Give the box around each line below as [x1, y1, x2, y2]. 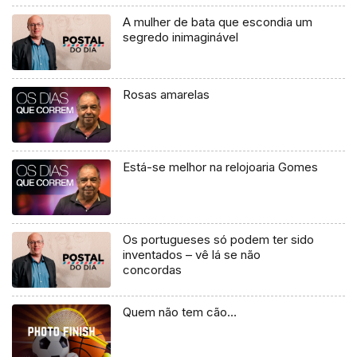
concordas [123, 261, 182, 277]
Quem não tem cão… [123, 304, 237, 320]
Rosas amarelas [123, 86, 210, 102]
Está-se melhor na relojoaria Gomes [123, 159, 319, 175]
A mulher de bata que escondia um [123, 14, 313, 29]
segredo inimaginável [123, 29, 239, 45]
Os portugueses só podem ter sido [123, 231, 315, 247]
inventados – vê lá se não [123, 246, 261, 262]
